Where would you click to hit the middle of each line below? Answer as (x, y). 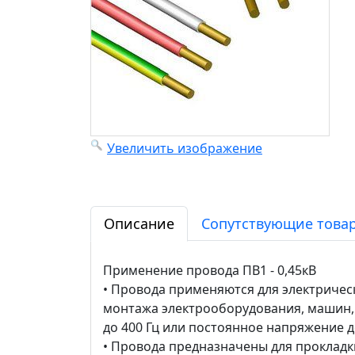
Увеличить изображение (185, 148)
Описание (139, 223)
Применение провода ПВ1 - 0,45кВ (210, 270)
